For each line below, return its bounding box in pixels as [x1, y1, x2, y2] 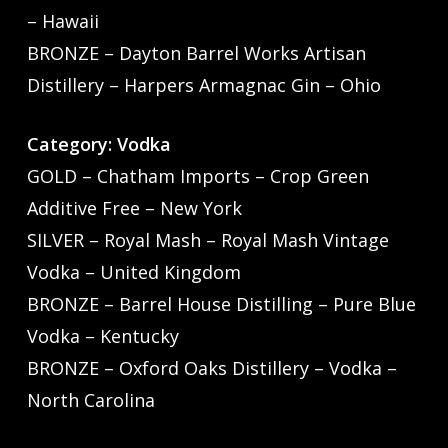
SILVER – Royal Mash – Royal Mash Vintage [26, 228, 389, 253]
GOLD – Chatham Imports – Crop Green [26, 164, 369, 189]
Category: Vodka [26, 132, 180, 157]
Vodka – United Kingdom [26, 260, 241, 285]
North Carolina [26, 388, 155, 413]
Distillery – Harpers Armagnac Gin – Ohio [26, 73, 381, 98]
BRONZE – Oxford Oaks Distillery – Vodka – [26, 356, 397, 381]
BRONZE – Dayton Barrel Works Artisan [26, 41, 366, 66]
